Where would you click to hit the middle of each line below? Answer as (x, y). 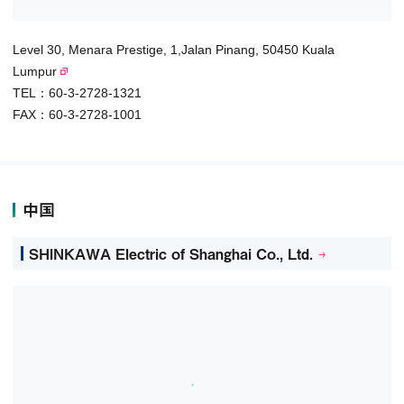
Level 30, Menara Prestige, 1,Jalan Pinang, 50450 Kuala (174, 49)
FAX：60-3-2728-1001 (77, 114)
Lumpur (35, 71)
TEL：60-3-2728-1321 (77, 92)
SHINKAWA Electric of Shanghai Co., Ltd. (171, 253)
